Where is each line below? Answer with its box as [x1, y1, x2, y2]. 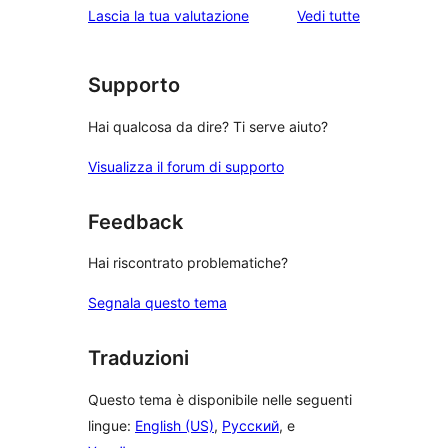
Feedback [88, 209, 183, 234]
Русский [222, 416, 279, 434]
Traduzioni [88, 346, 189, 371]
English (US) [135, 416, 214, 434]
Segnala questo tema [88, 294, 227, 312]
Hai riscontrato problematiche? [88, 254, 288, 272]
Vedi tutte [297, 7, 360, 25]
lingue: [88, 416, 135, 434]
